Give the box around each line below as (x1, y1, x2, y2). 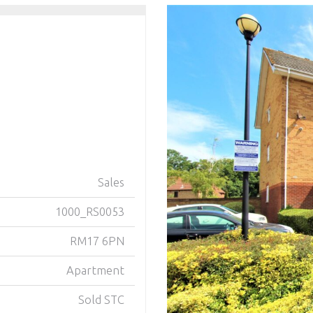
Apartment (66, 264, 124, 277)
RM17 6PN (70, 235, 124, 247)
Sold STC (78, 293, 124, 306)
